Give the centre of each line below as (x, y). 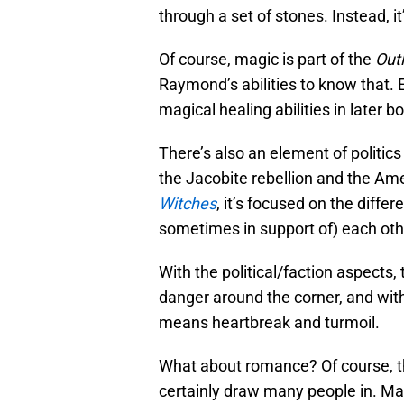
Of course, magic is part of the (267, 60)
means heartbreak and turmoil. (269, 323)
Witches (188, 204)
